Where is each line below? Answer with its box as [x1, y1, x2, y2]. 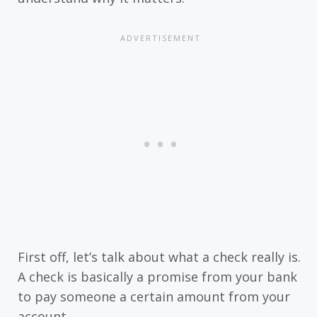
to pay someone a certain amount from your [18, 288, 290, 306]
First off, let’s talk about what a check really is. [18, 248, 301, 266]
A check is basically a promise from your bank [18, 268, 297, 286]
